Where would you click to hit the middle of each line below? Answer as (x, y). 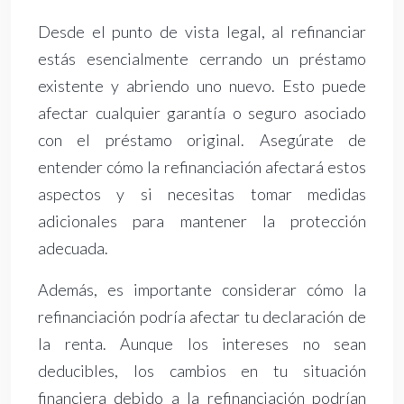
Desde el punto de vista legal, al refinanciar (202, 32)
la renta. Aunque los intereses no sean (202, 344)
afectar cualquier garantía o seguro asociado (202, 113)
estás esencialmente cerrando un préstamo (202, 59)
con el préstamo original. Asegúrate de (202, 140)
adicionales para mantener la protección (202, 221)
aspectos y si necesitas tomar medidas (202, 194)
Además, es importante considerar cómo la (202, 290)
